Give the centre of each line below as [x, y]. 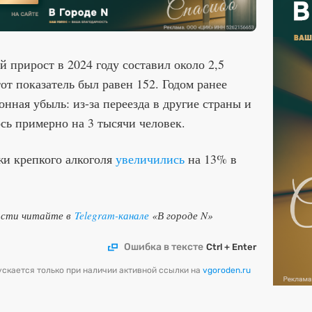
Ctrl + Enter [231, 247]
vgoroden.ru [227, 271]
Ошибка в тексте [164, 247]
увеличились [150, 159]
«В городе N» [181, 216]
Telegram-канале [112, 216]
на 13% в [211, 159]
